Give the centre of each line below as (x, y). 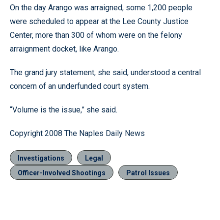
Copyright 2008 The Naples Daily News (77, 133)
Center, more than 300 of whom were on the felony (96, 35)
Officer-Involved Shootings (62, 173)
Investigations (41, 158)
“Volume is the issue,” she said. (64, 110)
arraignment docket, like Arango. (64, 49)
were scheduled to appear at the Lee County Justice (99, 21)
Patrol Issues (148, 173)
